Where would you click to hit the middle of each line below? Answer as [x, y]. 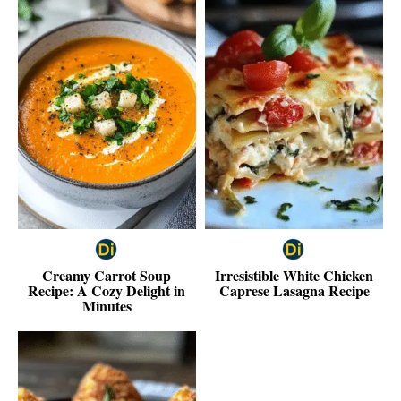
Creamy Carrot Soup [107, 275]
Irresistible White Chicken [294, 275]
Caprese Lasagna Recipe [294, 290]
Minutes [107, 305]
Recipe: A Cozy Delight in [107, 290]
